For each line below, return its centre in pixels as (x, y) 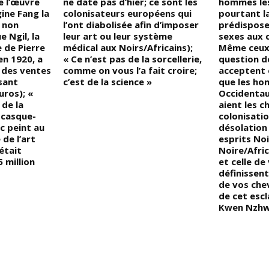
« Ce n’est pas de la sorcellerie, (133, 59)
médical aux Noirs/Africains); (128, 48)
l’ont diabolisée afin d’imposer (131, 25)
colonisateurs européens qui (128, 14)
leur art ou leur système (118, 36)
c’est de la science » (108, 82)
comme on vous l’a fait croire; (130, 71)
